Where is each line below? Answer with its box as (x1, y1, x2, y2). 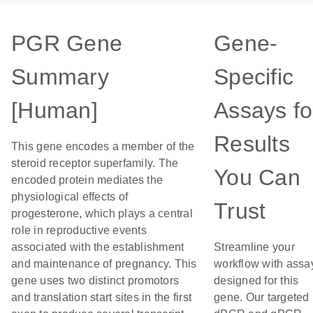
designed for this (214, 275, 299, 286)
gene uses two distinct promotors (11, 275, 179, 286)
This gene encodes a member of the (11, 140, 195, 152)
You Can (214, 165, 300, 190)
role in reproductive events (11, 224, 147, 236)
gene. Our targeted (214, 291, 310, 303)
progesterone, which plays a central (11, 208, 193, 219)
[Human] (11, 98, 98, 123)
